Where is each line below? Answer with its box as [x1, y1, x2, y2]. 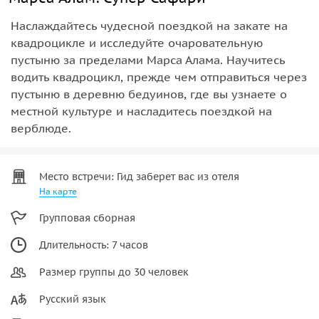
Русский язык [39, 292, 106, 305]
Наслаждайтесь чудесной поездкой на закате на [11, 18, 288, 33]
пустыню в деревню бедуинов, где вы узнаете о [11, 86, 287, 101]
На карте [39, 185, 77, 197]
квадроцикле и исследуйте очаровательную [11, 35, 263, 50]
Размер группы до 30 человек [39, 265, 189, 278]
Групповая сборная [39, 211, 135, 224]
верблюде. [11, 120, 71, 135]
